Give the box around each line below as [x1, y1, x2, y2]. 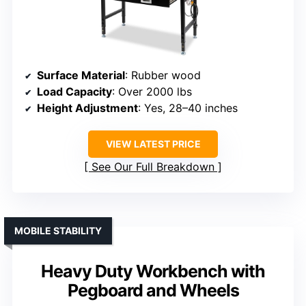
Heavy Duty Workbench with [41, 261, 265, 282]
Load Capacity [37, 85, 112, 99]
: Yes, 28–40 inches [138, 101, 238, 115]
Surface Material [37, 68, 125, 83]
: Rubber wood [125, 68, 201, 83]
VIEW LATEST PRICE [105, 138, 201, 150]
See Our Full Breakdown [92, 160, 214, 174]
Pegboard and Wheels [67, 280, 239, 301]
